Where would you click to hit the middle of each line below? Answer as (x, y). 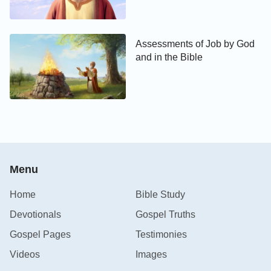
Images (151, 254)
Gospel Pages (40, 234)
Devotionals (35, 214)
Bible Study (160, 194)
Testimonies (161, 234)
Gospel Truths (165, 214)
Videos (25, 254)
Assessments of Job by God (195, 44)
